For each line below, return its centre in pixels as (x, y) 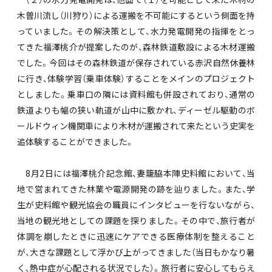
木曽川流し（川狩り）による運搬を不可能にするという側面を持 (136, 15)
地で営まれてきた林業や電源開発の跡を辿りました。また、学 (136, 189)
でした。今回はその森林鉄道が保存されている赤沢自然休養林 (136, 63)
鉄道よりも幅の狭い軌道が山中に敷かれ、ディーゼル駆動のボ (136, 110)
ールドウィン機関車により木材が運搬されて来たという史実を (136, 126)
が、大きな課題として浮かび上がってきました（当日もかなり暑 (136, 252)
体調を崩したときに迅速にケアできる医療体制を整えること (136, 236)
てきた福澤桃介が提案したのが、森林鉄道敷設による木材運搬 (136, 47)
